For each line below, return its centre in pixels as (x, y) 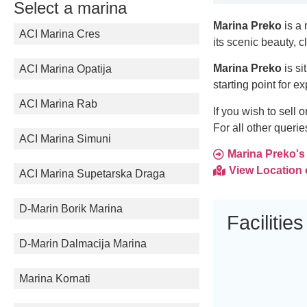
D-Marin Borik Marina (71, 209)
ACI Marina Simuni (65, 139)
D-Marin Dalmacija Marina (83, 244)
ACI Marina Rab (58, 104)
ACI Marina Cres (60, 34)
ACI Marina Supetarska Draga (92, 174)
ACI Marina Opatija (65, 69)
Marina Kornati (55, 279)
